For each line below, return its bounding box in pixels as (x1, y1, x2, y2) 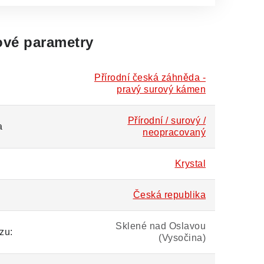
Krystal (174, 159, 206, 169)
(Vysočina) (159, 233, 206, 243)
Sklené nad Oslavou (115, 221, 206, 231)
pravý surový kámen (117, 84, 206, 94)
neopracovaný (143, 127, 206, 137)
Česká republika (133, 190, 206, 200)
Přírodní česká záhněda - (94, 72, 206, 82)
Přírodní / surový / (127, 115, 206, 126)
